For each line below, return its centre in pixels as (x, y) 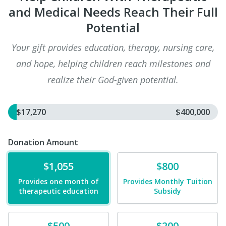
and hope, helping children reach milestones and (113, 64)
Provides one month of (59, 181)
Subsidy (167, 191)
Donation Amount (43, 142)
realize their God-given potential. (113, 80)
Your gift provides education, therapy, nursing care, (113, 47)
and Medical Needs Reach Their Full (113, 12)
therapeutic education (59, 191)
